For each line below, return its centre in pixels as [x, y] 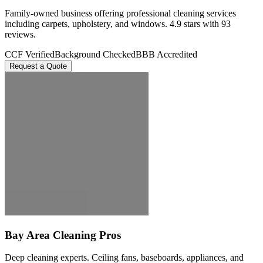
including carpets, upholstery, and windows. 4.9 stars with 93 [118, 23]
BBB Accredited [166, 54]
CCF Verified [30, 54]
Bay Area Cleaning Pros [63, 235]
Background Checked [95, 54]
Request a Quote [38, 66]
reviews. [20, 34]
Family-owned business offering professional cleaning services [120, 13]
